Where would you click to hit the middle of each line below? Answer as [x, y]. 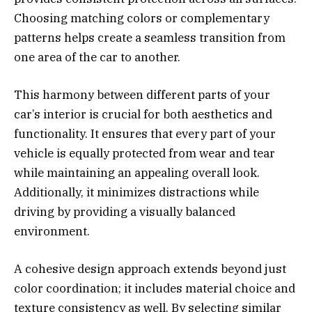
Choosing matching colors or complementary [142, 18]
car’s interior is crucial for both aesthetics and [143, 114]
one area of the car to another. [97, 57]
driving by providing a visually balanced [125, 211]
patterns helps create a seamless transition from [150, 37]
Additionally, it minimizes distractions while [136, 192]
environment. [52, 231]
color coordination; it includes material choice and [155, 288]
